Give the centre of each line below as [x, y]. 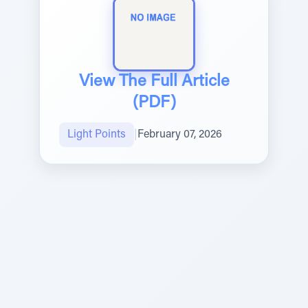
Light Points [97, 135]
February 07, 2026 [180, 135]
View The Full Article [154, 82]
